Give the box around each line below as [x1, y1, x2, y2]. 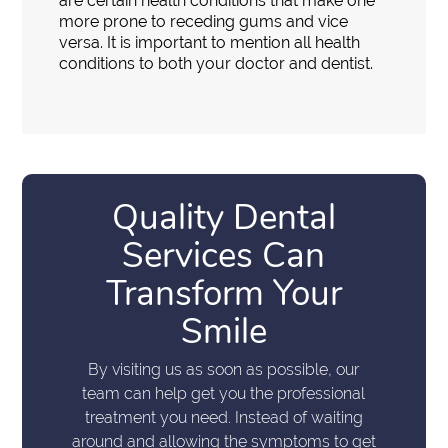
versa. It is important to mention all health [59, 33, 361, 53]
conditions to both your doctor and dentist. [59, 54, 374, 74]
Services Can [122, 232, 326, 280]
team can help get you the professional [82, 383, 366, 403]
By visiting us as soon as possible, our [88, 359, 360, 379]
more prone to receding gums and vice [59, 12, 349, 32]
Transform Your [105, 270, 342, 318]
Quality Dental [111, 194, 336, 242]
